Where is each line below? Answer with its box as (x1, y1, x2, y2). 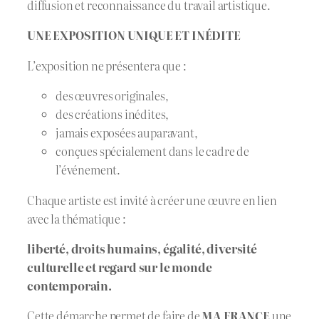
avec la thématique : (27, 209, 126, 227)
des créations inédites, (56, 105, 169, 123)
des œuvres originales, (56, 87, 169, 105)
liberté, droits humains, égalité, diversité (27, 239, 257, 257)
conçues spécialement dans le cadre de (56, 142, 249, 160)
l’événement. (56, 161, 121, 179)
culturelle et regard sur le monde (27, 258, 212, 276)
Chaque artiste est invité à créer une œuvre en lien (27, 191, 277, 209)
